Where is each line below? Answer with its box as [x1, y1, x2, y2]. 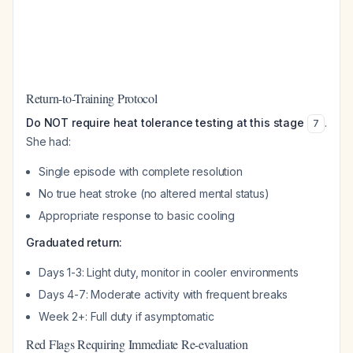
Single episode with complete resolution [39, 165, 243, 178]
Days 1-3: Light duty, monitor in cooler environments [39, 266, 299, 279]
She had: [26, 135, 71, 148]
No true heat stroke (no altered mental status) [39, 187, 269, 200]
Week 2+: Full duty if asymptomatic [39, 310, 214, 323]
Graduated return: [26, 236, 123, 249]
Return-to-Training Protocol [26, 90, 158, 106]
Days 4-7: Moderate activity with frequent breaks [39, 288, 288, 301]
